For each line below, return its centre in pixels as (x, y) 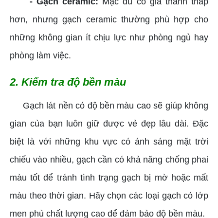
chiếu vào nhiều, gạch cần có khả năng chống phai (109, 159)
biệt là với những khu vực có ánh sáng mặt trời (109, 141)
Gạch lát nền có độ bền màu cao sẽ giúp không (109, 105)
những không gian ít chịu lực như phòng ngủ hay (109, 37)
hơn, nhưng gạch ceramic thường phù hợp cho (109, 19)
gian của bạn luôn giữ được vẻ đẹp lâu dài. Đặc (109, 123)
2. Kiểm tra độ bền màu (68, 82)
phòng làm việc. (40, 55)
